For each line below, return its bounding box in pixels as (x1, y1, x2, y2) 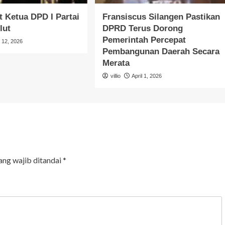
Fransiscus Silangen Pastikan (102, 12, 220, 22)
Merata (102, 58, 130, 68)
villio (110, 72, 121, 79)
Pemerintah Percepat (102, 35, 186, 45)
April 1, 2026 (131, 72, 162, 79)
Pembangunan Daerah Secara (102, 46, 219, 56)
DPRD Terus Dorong (102, 23, 183, 33)
